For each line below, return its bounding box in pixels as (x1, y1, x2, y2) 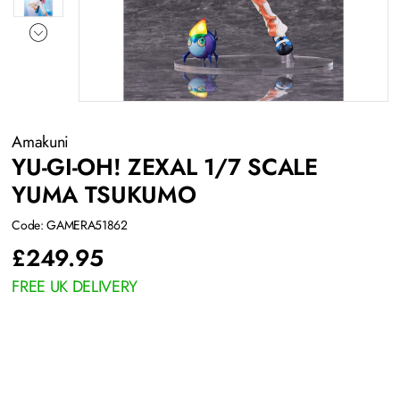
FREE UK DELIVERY (12, 275, 137, 299)
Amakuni (12, 130, 73, 154)
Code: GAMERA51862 (12, 216, 128, 235)
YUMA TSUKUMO (12, 178, 196, 212)
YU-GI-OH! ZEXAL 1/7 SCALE (12, 150, 318, 185)
